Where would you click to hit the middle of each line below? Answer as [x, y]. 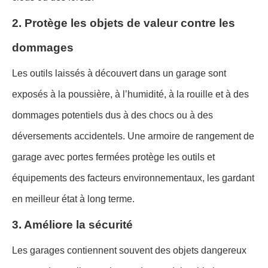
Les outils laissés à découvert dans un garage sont [119, 74]
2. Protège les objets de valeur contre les [124, 23]
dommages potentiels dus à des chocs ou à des [112, 115]
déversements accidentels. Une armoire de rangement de [133, 136]
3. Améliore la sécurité [72, 225]
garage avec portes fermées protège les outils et [113, 157]
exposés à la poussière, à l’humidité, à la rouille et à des [130, 95]
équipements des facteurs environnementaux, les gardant [133, 178]
